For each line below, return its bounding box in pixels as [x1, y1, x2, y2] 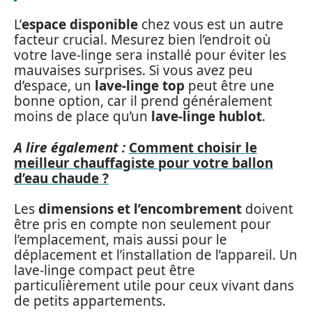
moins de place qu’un [14, 107, 151, 125]
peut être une [185, 77, 274, 95]
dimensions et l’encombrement [38, 200, 242, 218]
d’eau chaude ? [14, 169, 109, 187]
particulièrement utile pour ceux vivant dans [14, 276, 294, 295]
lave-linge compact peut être [14, 261, 195, 279]
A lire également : [14, 138, 125, 157]
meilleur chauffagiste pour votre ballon [14, 153, 273, 172]
